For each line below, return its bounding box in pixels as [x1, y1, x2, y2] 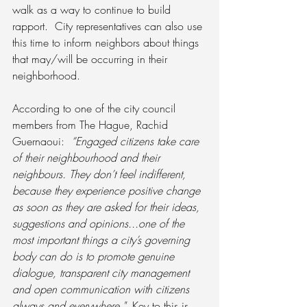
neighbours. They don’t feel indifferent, [12, 167, 189, 182]
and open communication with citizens [12, 282, 193, 297]
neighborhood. [12, 68, 80, 84]
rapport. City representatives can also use [12, 19, 206, 34]
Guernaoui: [12, 134, 71, 149]
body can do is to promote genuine [12, 249, 177, 265]
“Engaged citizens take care [71, 134, 202, 149]
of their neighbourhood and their [12, 150, 163, 166]
